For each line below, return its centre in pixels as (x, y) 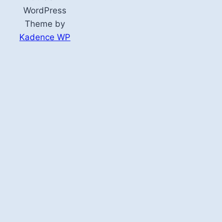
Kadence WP (45, 37)
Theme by (45, 24)
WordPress (45, 10)
